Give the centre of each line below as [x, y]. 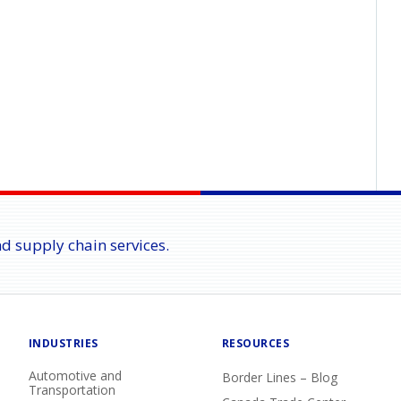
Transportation [72, 390]
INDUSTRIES [64, 343]
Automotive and [75, 375]
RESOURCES [256, 343]
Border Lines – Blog [280, 377]
